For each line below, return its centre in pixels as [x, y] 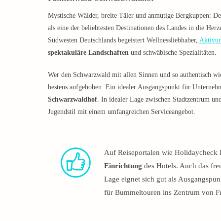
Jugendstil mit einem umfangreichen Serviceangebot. [122, 111]
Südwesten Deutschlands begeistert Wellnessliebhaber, [124, 40]
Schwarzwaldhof [73, 99]
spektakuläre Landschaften [88, 52]
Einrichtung [123, 166]
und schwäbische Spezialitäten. [173, 52]
